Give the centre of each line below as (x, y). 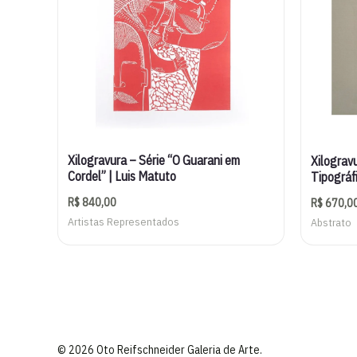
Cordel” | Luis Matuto (122, 176)
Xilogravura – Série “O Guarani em (154, 160)
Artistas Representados (124, 221)
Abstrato (331, 222)
